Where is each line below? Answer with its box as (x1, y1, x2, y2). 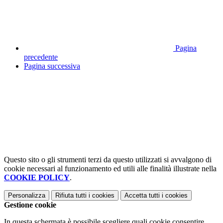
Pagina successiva (24, 61, 80, 70)
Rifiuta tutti (55, 191, 87, 199)
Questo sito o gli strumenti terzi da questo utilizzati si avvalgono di (4, 155, 212, 164)
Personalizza (8, 191, 45, 199)
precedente (24, 52, 58, 61)
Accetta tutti (124, 191, 160, 199)
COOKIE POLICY (4, 173, 70, 182)
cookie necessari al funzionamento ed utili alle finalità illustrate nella (4, 164, 217, 173)
